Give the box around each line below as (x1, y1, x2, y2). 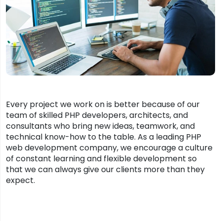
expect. (6, 174, 35, 186)
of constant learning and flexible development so (6, 152, 197, 164)
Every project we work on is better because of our (6, 98, 200, 110)
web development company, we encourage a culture (6, 142, 213, 153)
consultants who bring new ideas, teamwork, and (6, 120, 195, 132)
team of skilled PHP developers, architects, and (6, 109, 188, 121)
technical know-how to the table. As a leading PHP (6, 131, 201, 143)
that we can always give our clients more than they (6, 163, 205, 175)
